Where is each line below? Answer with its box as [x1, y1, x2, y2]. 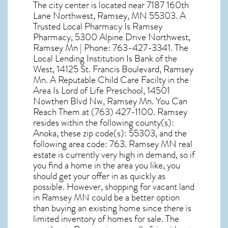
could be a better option [90, 190, 180, 205]
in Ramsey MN [33, 190, 90, 205]
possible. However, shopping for [33, 180, 153, 194]
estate [33, 148, 56, 162]
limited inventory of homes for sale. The [33, 212, 179, 226]
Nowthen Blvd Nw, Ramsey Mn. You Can [33, 94, 187, 109]
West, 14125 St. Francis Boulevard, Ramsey [33, 62, 193, 77]
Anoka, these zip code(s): [33, 126, 129, 141]
